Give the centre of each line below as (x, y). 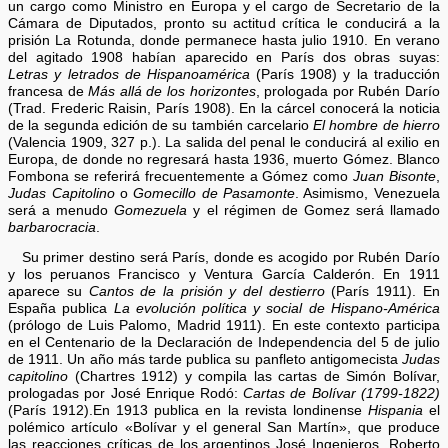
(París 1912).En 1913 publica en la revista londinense (188, 411)
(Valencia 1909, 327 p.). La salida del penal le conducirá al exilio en (224, 142)
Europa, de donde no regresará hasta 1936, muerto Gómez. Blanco (224, 159)
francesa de (48, 91)
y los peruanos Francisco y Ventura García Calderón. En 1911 (224, 275)
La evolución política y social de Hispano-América (276, 309)
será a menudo (61, 210)
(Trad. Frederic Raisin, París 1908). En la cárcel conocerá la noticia (224, 108)
